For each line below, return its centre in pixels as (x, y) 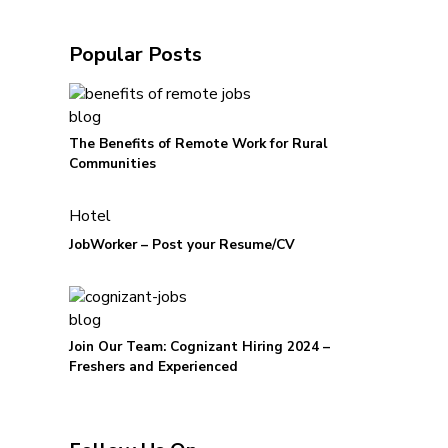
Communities (112, 164)
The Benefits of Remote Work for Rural (197, 144)
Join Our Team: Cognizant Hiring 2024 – (199, 347)
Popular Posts (135, 55)
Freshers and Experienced (153, 367)
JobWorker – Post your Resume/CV (181, 245)
